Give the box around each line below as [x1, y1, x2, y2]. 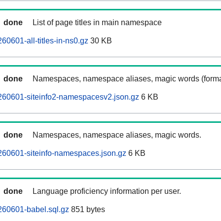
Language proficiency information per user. [33, 187, 181, 196]
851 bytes [69, 205, 105, 214]
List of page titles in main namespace [33, 18, 162, 27]
